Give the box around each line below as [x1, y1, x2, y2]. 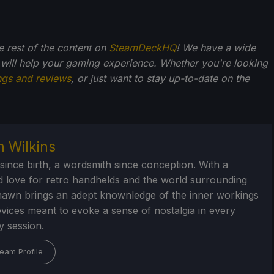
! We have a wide [176, 42, 256, 54]
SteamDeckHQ [109, 42, 176, 54]
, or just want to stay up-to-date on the [71, 72, 250, 85]
